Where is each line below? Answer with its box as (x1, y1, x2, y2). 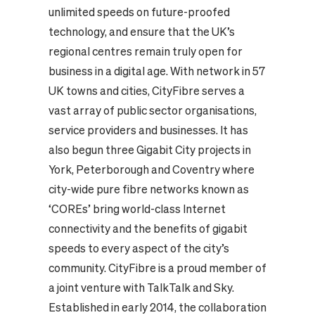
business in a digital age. (48, 65, 168, 78)
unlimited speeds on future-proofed (48, 6, 230, 19)
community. (48, 262, 106, 275)
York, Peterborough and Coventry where (48, 163, 255, 176)
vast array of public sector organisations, (48, 104, 257, 117)
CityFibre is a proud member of (108, 262, 266, 275)
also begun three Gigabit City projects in (48, 143, 251, 157)
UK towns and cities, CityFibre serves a (48, 84, 245, 98)
